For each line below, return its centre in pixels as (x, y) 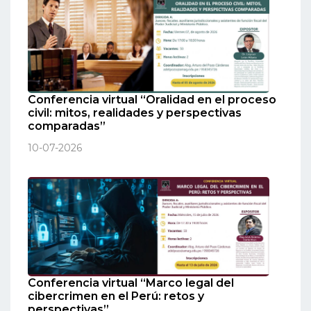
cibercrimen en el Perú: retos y (116, 296)
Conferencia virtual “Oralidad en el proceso (152, 100)
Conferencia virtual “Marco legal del (131, 283)
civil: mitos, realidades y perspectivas (135, 113)
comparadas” (67, 126)
